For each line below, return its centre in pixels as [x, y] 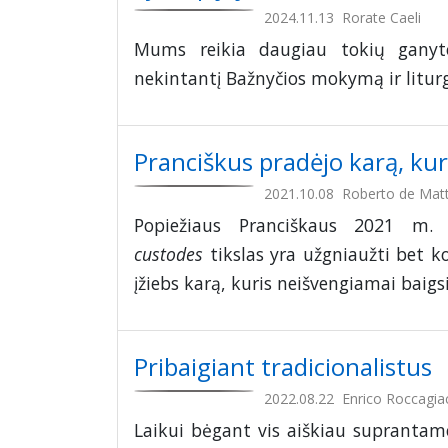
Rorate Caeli [381, 18]
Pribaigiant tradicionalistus [283, 367]
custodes [168, 254]
